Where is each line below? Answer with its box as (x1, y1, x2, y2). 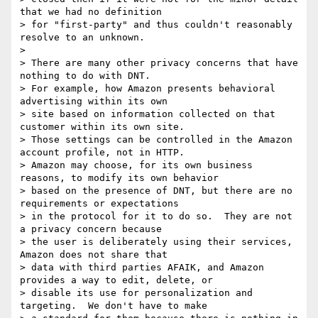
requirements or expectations (20, 198, 179, 209)
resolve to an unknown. (20, 32, 145, 43)
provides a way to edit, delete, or (20, 275, 213, 286)
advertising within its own (20, 96, 168, 107)
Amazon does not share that (20, 249, 168, 261)
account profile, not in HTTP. (20, 147, 185, 158)
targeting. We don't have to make (20, 300, 207, 312)
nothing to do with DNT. (20, 70, 150, 82)
